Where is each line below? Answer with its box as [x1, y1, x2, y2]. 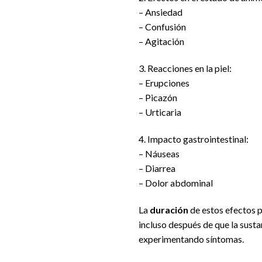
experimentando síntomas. [139, 233, 244, 244]
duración [150, 204, 188, 215]
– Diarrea [139, 163, 175, 174]
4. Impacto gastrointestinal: [139, 133, 249, 145]
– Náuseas [139, 148, 180, 160]
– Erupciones [139, 77, 189, 89]
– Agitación [139, 36, 184, 47]
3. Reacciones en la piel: [139, 63, 232, 74]
